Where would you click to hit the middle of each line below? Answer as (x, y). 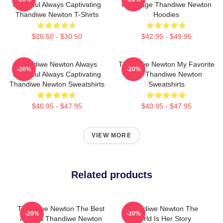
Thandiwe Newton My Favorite (166, 64)
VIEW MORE (111, 135)
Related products (111, 175)
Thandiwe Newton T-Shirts (57, 14)
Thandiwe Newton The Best (61, 209)
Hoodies (166, 14)
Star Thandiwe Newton (166, 74)
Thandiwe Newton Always (57, 64)
